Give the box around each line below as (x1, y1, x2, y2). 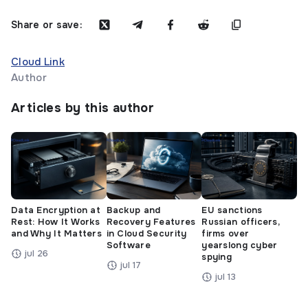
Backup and (106, 203, 161, 216)
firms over (201, 227, 250, 239)
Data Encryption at (11, 203, 101, 216)
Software (106, 239, 151, 251)
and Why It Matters (11, 227, 102, 239)
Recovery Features (106, 215, 196, 228)
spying (201, 250, 232, 263)
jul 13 (215, 270, 236, 283)
